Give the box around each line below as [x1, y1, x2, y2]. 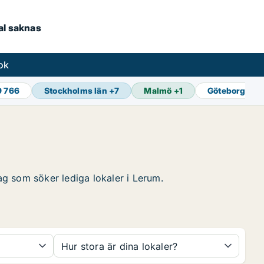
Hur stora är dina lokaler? [61, 240, 178, 252]
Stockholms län [44, 85, 107, 95]
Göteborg [207, 85, 246, 95]
